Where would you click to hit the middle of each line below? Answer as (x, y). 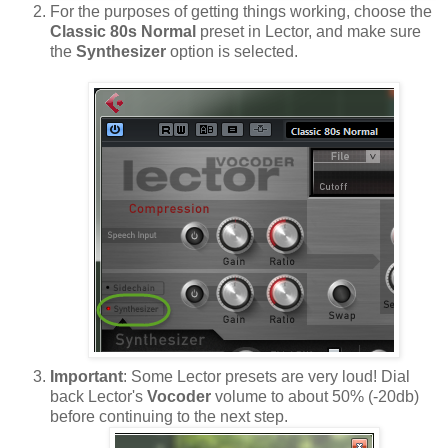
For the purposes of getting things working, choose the (241, 12)
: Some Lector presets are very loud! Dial (266, 377)
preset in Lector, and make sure (308, 32)
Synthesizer (123, 52)
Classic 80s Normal (123, 32)
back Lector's (98, 397)
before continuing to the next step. (169, 417)
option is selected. (234, 52)
